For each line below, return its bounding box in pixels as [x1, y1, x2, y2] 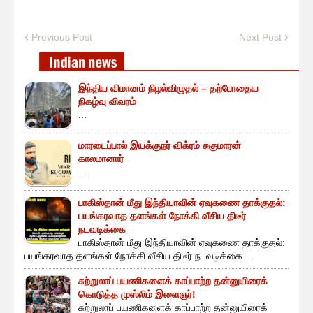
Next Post [239, 31, 282, 43]
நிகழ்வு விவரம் [78, 96, 136, 108]
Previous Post [31, 31, 92, 43]
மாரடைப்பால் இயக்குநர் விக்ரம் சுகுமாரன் [78, 140, 241, 152]
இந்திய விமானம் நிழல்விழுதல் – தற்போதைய [78, 82, 259, 94]
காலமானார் [78, 153, 124, 165]
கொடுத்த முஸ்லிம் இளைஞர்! [78, 289, 196, 300]
